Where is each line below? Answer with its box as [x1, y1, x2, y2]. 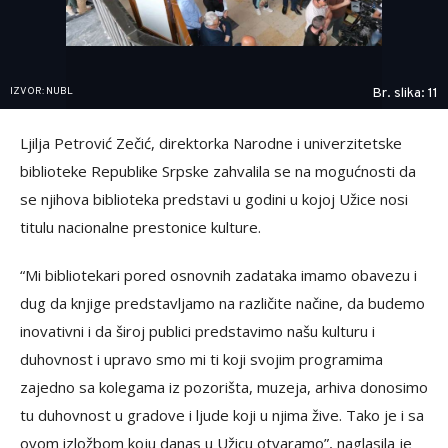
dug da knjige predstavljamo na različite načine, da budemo [20, 292, 425, 313]
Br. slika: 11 [372, 84, 438, 102]
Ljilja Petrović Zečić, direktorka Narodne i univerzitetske [20, 132, 402, 153]
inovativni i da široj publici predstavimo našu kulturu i [20, 320, 375, 341]
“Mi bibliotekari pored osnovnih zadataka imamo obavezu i [20, 264, 417, 285]
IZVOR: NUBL [10, 84, 73, 98]
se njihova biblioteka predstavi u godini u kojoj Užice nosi [20, 188, 408, 209]
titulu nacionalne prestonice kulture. [20, 216, 261, 237]
